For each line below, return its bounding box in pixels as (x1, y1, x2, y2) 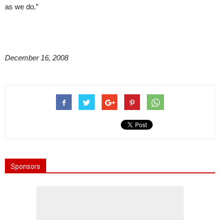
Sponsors (11, 163, 40, 170)
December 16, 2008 (5, 54, 68, 62)
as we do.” (5, 2, 38, 11)
